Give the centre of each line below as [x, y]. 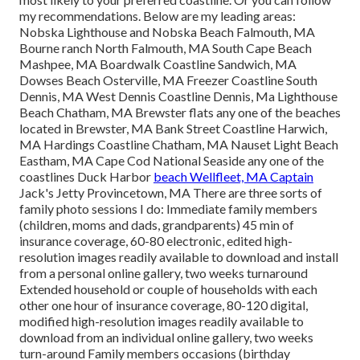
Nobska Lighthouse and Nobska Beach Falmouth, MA [167, 32]
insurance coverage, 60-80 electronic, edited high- [156, 241]
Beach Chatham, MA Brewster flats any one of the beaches [180, 112]
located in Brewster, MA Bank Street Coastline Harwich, [173, 129]
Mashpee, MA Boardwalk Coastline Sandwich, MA [158, 64]
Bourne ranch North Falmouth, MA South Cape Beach [166, 48]
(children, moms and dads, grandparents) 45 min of [157, 225]
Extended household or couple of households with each [168, 289]
